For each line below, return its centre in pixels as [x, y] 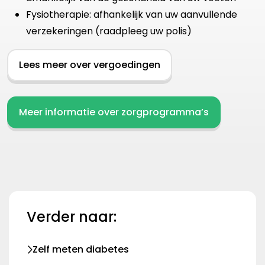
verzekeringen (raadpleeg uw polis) [110, 31]
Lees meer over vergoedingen [90, 65]
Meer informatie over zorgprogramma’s [114, 112]
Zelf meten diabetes [81, 250]
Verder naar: [72, 217]
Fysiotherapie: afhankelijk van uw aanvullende [132, 15]
